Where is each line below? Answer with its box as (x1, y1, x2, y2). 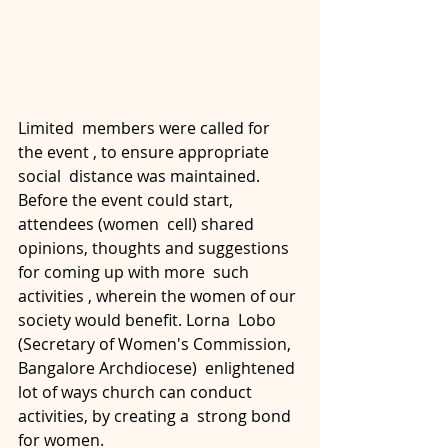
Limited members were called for (18, 117, 274, 139)
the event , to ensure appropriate (18, 141, 273, 163)
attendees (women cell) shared (18, 213, 258, 235)
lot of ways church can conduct (18, 381, 256, 403)
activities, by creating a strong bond (18, 405, 295, 427)
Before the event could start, (18, 189, 237, 211)
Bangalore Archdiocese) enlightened (18, 357, 299, 379)
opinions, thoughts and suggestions (18, 237, 293, 259)
